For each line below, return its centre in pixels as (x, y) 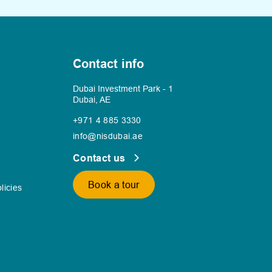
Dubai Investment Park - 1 (123, 89)
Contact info (108, 64)
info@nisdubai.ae (108, 136)
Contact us (100, 158)
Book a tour (114, 185)
